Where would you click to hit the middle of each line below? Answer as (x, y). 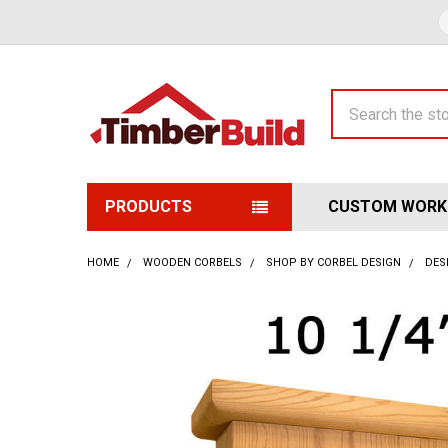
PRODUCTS (148, 206)
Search (355, 100)
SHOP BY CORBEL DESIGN (333, 262)
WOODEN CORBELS (192, 262)
